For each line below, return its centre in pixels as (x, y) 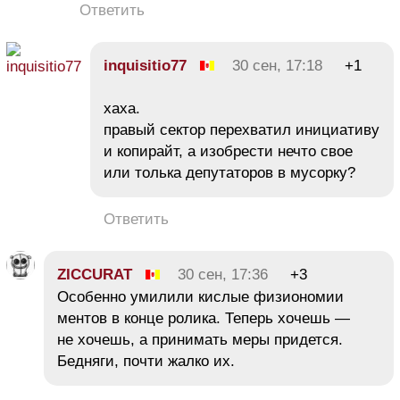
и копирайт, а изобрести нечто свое (228, 151)
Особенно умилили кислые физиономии (200, 296)
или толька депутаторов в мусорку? (229, 172)
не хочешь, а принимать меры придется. (200, 339)
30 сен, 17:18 (277, 65)
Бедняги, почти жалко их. (148, 361)
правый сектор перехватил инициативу (242, 129)
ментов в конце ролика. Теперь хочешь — (204, 318)
